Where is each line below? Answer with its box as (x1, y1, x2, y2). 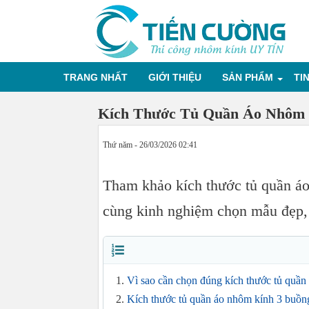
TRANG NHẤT (63, 72, 128, 83)
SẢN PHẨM (222, 72, 273, 83)
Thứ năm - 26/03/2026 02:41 (103, 140, 197, 150)
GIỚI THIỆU (148, 72, 201, 83)
